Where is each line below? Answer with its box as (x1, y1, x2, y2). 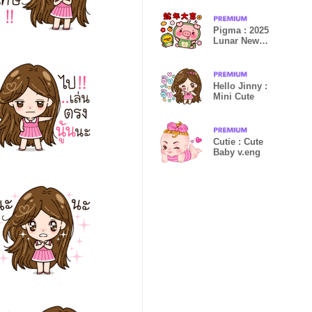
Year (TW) (213, 46, 254, 56)
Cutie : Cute (213, 136, 263, 147)
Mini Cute (213, 91, 254, 102)
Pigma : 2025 (213, 25, 269, 36)
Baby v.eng (213, 147, 260, 157)
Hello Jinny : (213, 81, 267, 91)
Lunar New (213, 36, 259, 46)
